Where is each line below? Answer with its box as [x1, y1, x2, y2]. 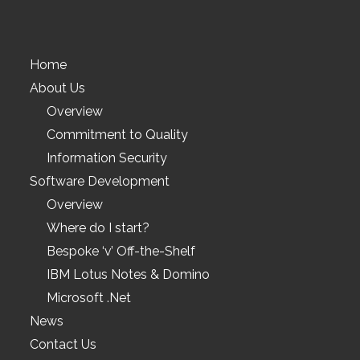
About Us [30, 80, 86, 96]
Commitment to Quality [47, 127, 189, 143]
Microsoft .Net [47, 290, 132, 306]
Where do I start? [47, 220, 150, 236]
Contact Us [30, 337, 97, 353]
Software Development [30, 174, 170, 190]
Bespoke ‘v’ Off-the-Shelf [47, 243, 196, 260]
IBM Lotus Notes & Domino [47, 267, 211, 283]
